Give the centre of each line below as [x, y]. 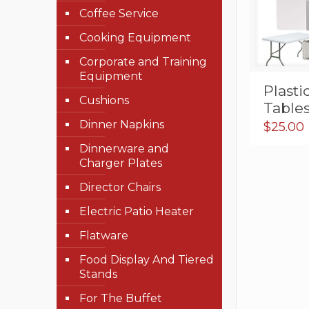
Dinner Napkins [122, 124]
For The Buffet [121, 298]
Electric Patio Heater [137, 211]
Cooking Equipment [135, 38]
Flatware [104, 236]
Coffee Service [119, 13]
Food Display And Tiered [147, 260]
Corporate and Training [143, 62]
